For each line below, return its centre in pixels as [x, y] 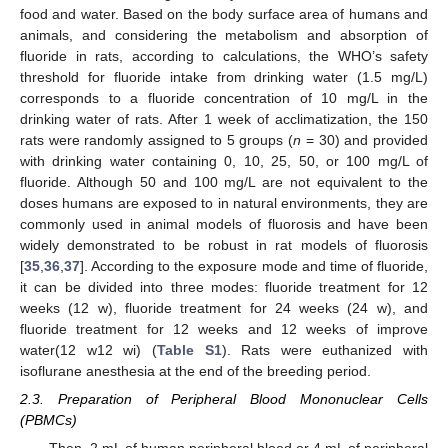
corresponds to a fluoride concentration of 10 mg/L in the [224, 97]
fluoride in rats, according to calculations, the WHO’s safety [224, 55]
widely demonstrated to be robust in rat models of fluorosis [224, 244]
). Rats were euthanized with [324, 349]
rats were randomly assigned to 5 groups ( [157, 139]
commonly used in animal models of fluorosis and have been [224, 223]
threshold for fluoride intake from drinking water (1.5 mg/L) [224, 76]
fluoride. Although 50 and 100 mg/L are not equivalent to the [224, 181]
